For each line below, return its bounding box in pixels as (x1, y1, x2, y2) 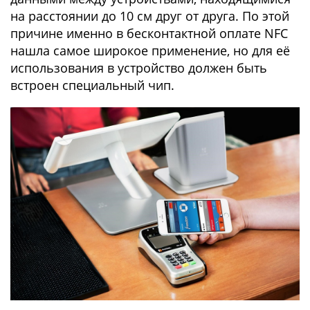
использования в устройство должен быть (10, 60, 267, 77)
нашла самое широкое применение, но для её (10, 42, 290, 60)
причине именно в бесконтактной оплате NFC (10, 25, 288, 42)
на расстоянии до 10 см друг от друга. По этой (10, 8, 289, 25)
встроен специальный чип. (10, 77, 174, 94)
